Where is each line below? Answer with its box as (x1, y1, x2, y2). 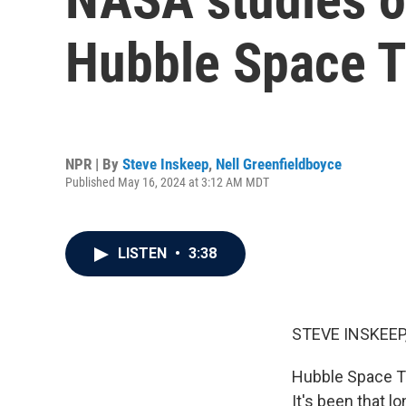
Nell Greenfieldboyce (216, 154, 342, 173)
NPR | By (65, 154, 122, 173)
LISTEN (118, 245, 170, 262)
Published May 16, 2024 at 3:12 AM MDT (65, 174, 269, 189)
